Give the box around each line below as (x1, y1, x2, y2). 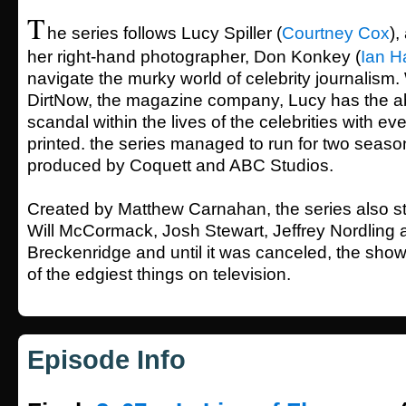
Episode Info (27, 345, 186, 374)
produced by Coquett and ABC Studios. (27, 156, 333, 175)
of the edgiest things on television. (27, 265, 291, 284)
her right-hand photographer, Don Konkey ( (27, 47, 361, 66)
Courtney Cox (282, 24, 390, 43)
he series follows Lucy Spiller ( (47, 24, 282, 43)
